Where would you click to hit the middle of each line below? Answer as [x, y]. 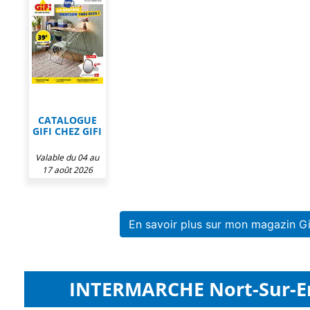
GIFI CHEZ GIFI [67, 131]
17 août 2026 [67, 170]
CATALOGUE [67, 120]
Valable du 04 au [67, 157]
